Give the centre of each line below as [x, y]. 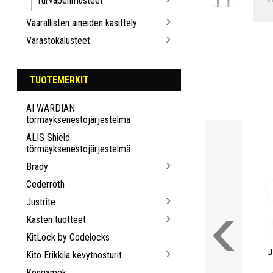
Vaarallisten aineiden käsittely [82, 23]
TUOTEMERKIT [59, 80]
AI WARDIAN [51, 108]
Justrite [41, 202]
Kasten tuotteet [56, 219]
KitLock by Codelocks [68, 237]
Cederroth [46, 184]
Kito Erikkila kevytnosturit [74, 255]
